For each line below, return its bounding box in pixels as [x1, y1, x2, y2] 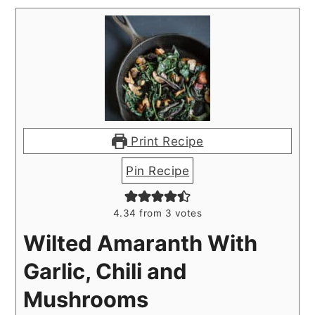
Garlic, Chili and [23, 257, 188, 284]
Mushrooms [23, 285, 149, 312]
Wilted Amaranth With [23, 229, 258, 256]
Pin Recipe [126, 162, 189, 178]
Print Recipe [127, 133, 204, 148]
